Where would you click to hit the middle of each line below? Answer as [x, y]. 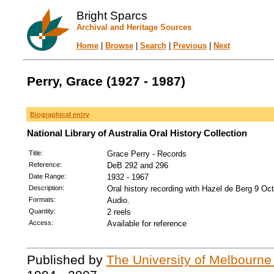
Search [153, 46]
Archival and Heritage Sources [134, 27]
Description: [46, 188]
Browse [119, 46]
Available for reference [146, 224]
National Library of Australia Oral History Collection [137, 133]
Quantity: [42, 211]
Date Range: [47, 176]
